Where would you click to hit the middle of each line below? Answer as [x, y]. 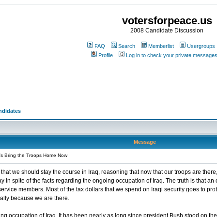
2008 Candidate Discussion [167, 31]
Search [127, 46]
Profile [105, 55]
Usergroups [201, 46]
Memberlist [161, 46]
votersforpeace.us [167, 21]
